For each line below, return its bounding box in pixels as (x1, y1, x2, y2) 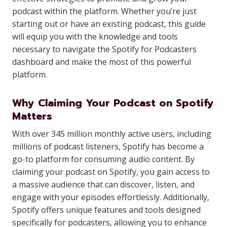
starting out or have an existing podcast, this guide (12, 18, 206, 29)
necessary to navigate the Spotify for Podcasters (12, 44, 197, 55)
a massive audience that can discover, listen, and (12, 179, 195, 190)
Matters (12, 108, 52, 124)
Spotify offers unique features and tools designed (12, 204, 201, 215)
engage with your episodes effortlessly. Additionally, (12, 192, 209, 203)
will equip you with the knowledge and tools (12, 31, 178, 42)
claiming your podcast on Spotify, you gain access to (12, 166, 210, 177)
